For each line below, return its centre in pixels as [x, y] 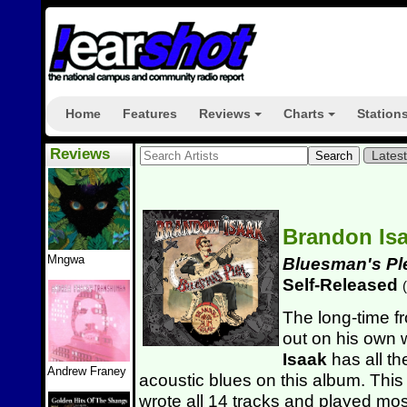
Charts [304, 114]
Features [150, 114]
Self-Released [342, 284]
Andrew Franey [87, 371]
